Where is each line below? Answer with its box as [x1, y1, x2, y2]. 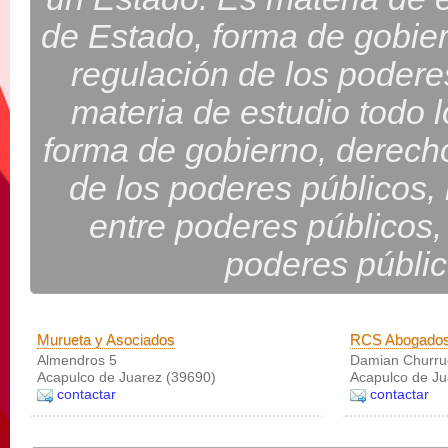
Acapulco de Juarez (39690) [37, 369, 216, 385]
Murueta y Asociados [37, 331, 175, 348]
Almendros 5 [37, 352, 117, 368]
